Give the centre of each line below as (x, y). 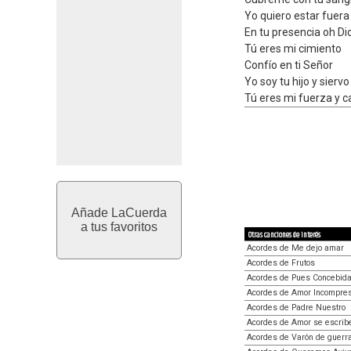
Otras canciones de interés (284, 235)
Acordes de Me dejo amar (295, 248)
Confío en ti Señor (289, 65)
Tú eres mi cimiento (293, 49)
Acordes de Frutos (281, 262)
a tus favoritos (119, 227)
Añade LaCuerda (119, 213)
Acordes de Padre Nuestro (296, 307)
